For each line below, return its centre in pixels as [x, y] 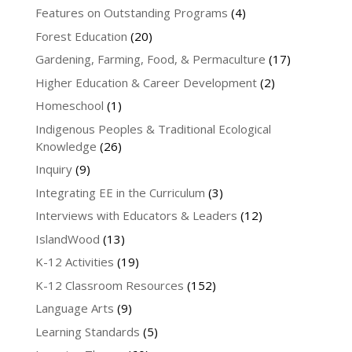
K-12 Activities [74, 262]
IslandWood [67, 238]
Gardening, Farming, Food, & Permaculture [150, 59]
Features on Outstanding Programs [131, 13]
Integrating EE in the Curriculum [120, 192]
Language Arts [74, 308]
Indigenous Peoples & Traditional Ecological [153, 128]
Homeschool [69, 106]
